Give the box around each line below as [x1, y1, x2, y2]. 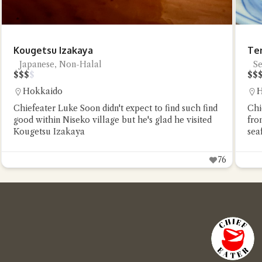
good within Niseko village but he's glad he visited [13, 115, 212, 125]
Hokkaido [23, 86, 63, 96]
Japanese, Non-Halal [19, 59, 102, 70]
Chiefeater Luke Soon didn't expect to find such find [13, 103, 218, 113]
